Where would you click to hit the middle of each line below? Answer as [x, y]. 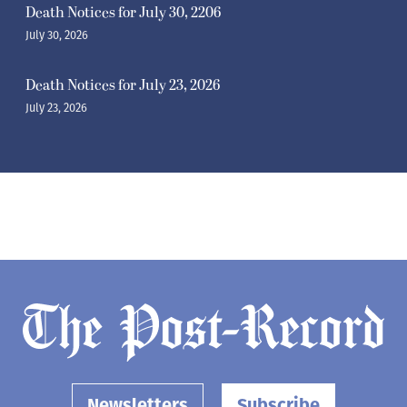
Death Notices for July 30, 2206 [123, 13]
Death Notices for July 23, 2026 [123, 86]
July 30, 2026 [57, 35]
